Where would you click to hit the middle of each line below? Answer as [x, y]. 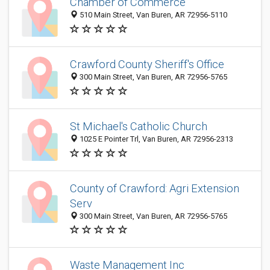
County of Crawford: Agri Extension [155, 188]
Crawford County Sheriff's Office [147, 64]
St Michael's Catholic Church [139, 127]
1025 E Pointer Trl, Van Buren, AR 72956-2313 [155, 139]
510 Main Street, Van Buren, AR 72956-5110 [152, 15]
